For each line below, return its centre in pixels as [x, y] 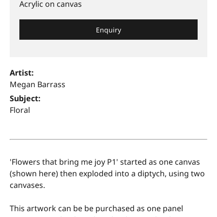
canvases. [27, 185]
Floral [20, 110]
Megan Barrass [38, 85]
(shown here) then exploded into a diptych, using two [107, 174]
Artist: [22, 73]
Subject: [25, 99]
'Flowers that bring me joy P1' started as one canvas [105, 162]
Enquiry [108, 30]
